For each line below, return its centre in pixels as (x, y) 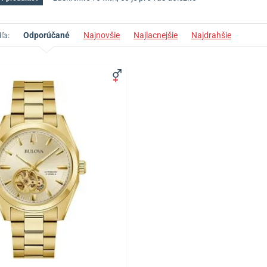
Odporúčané (46, 35)
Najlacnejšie (156, 35)
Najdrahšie (211, 35)
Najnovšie (102, 35)
